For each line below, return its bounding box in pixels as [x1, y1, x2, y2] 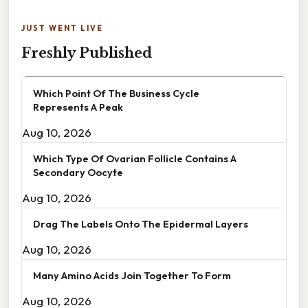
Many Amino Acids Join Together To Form [33, 269, 231, 283]
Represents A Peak [33, 100, 123, 114]
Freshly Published [21, 45, 152, 62]
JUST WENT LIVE [21, 23, 103, 34]
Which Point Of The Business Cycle [33, 87, 199, 100]
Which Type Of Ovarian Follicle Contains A [33, 152, 236, 166]
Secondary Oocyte [33, 166, 123, 179]
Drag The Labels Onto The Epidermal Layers [33, 217, 248, 231]
